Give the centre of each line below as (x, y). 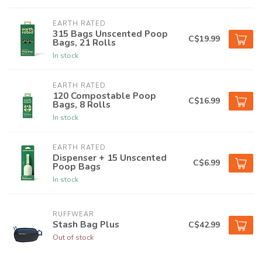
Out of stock (73, 237)
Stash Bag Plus (86, 224)
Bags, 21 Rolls (84, 43)
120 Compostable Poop (104, 96)
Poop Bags (77, 167)
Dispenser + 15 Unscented (110, 158)
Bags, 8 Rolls (82, 105)
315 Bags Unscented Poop (110, 34)
